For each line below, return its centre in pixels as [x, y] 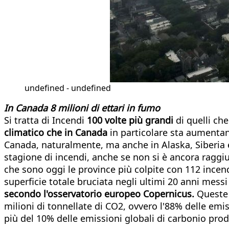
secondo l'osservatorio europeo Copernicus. [99, 193]
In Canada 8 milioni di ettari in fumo [82, 108]
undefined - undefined [68, 88]
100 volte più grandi [130, 120]
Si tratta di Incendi [45, 120]
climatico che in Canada [56, 132]
